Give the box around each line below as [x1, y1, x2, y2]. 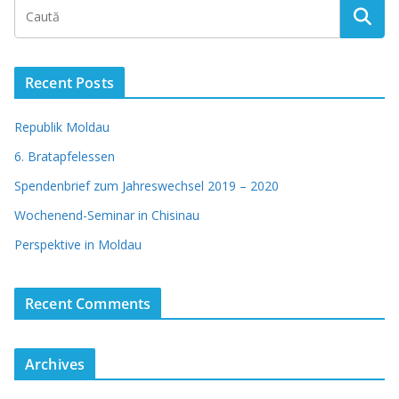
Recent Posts [25, 72, 114, 93]
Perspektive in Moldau [14, 235, 142, 253]
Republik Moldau [14, 118, 110, 135]
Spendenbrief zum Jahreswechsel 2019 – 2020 [14, 176, 279, 194]
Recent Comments [25, 293, 151, 313]
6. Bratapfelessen [14, 147, 115, 165]
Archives [25, 354, 85, 374]
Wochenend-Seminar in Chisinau [14, 206, 199, 224]
